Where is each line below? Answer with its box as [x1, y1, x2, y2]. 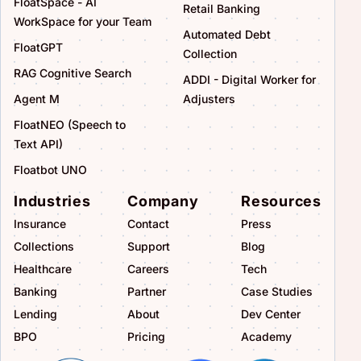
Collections [14, 239, 74, 253]
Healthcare [14, 261, 72, 276]
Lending [14, 306, 57, 321]
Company [127, 192, 199, 210]
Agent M [14, 92, 60, 106]
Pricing [127, 329, 165, 343]
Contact [127, 216, 169, 230]
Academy [241, 329, 292, 343]
